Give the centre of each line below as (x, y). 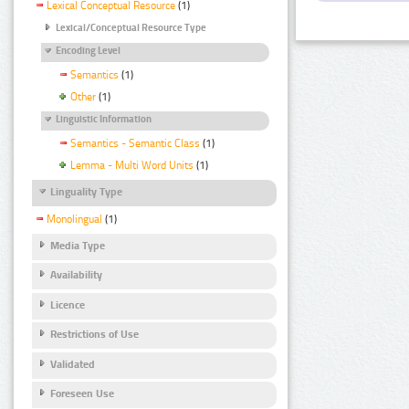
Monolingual (74, 220)
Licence (68, 304)
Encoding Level (88, 50)
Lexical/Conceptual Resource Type (131, 28)
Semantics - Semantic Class (135, 143)
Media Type (78, 245)
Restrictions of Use (94, 335)
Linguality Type (86, 191)
